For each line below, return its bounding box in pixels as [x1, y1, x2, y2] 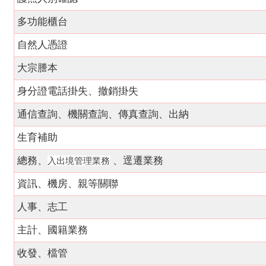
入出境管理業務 [47, 156, 110, 166]
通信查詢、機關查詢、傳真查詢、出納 [17, 109, 189, 120]
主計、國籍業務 [17, 224, 88, 236]
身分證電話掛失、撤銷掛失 [17, 85, 138, 97]
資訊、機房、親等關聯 [17, 178, 118, 189]
